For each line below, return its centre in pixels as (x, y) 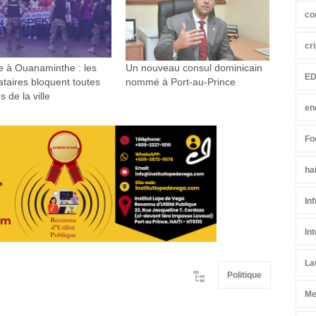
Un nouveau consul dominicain (194, 68)
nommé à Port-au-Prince (180, 82)
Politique (244, 275)
